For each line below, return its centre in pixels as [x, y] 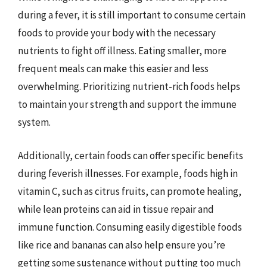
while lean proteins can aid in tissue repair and [116, 209]
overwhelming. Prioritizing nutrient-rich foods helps [129, 86]
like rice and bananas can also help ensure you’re [122, 245]
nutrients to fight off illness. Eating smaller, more [122, 51]
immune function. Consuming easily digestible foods [130, 227]
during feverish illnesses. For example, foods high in [128, 173]
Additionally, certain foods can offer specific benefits [131, 155]
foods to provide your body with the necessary [117, 33]
